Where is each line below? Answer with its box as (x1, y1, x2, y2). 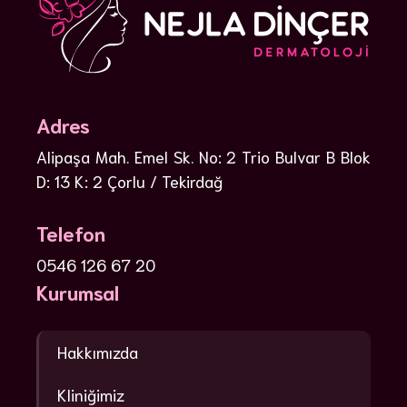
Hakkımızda (57, 341, 138, 363)
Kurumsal (36, 278, 119, 304)
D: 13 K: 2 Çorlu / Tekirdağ (36, 169, 223, 192)
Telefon (36, 219, 105, 245)
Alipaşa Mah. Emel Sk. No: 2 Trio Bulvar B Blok (36, 144, 371, 167)
